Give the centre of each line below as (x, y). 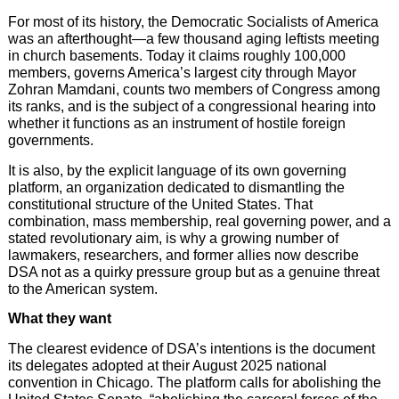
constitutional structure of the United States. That (160, 204)
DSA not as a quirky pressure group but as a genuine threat (193, 272)
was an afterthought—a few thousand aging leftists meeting (193, 39)
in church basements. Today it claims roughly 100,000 (176, 56)
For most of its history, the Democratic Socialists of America (193, 22)
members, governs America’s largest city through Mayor (182, 73)
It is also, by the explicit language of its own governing (177, 170)
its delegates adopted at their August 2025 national (167, 365)
